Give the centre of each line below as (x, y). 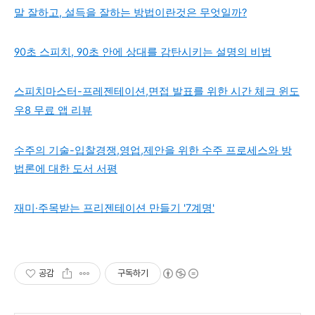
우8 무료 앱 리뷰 (53, 110)
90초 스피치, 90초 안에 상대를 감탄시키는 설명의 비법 (143, 52)
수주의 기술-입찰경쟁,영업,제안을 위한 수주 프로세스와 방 (153, 150)
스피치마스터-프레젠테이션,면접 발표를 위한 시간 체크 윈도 (157, 91)
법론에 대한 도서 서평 (66, 168)
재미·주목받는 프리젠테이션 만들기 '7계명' (114, 208)
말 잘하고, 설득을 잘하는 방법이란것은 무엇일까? (130, 12)
